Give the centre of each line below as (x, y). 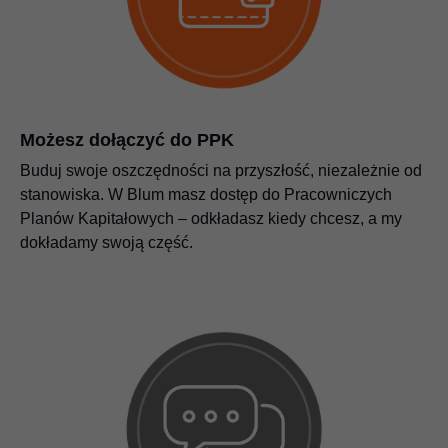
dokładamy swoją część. (106, 242)
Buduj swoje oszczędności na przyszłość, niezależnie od (221, 170)
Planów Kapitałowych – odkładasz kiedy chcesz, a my (211, 218)
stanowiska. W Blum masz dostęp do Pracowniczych (206, 194)
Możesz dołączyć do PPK (127, 139)
